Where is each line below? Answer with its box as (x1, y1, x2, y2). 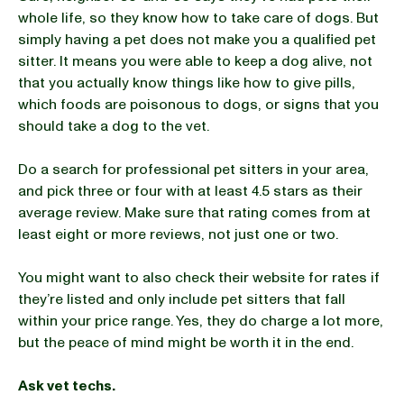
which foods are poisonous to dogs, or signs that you (18, 95, 379, 115)
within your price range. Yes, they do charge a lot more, (18, 311, 383, 331)
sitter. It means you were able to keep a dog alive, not (18, 51, 372, 71)
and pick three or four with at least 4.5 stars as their (18, 181, 363, 201)
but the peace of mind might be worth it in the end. (18, 333, 353, 353)
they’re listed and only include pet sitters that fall (18, 289, 345, 309)
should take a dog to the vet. (18, 116, 213, 136)
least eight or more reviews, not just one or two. (18, 225, 342, 244)
